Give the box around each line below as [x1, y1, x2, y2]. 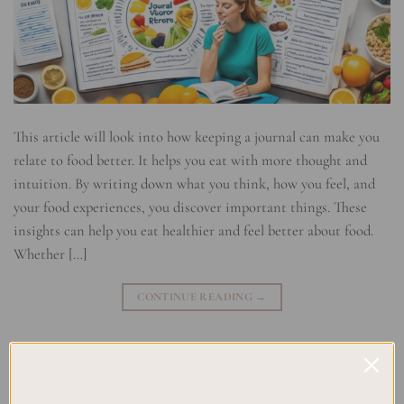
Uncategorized [68, 353, 150, 369]
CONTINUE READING [137, 289, 256, 304]
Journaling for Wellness [55, 372, 184, 388]
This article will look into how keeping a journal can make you [14, 128, 380, 147]
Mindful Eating [189, 372, 271, 388]
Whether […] [14, 245, 87, 264]
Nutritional [276, 372, 338, 388]
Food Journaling [206, 353, 295, 369]
